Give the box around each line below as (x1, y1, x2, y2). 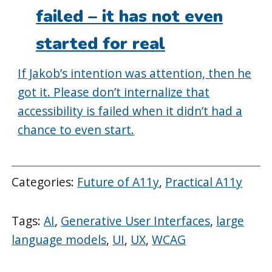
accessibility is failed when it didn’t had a (18, 102, 243, 119)
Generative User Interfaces (61, 212, 211, 229)
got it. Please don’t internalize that (18, 83, 210, 100)
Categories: (12, 173, 78, 190)
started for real (36, 32, 166, 55)
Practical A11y (165, 173, 243, 190)
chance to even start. (18, 121, 135, 138)
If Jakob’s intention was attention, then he (18, 64, 252, 81)
